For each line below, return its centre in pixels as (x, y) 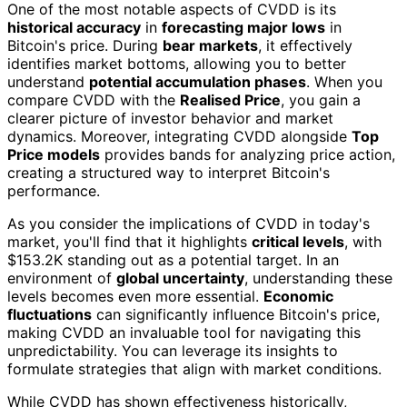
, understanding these (318, 278)
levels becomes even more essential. (135, 296)
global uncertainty (180, 278)
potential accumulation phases (198, 81)
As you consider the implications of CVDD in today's (189, 223)
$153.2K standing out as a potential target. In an (173, 259)
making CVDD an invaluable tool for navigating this (184, 332)
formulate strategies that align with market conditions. (194, 368)
